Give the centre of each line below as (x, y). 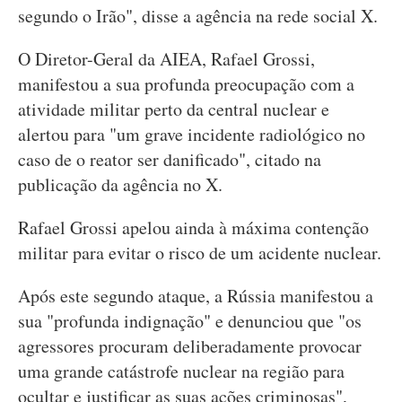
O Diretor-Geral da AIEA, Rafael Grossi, (166, 59)
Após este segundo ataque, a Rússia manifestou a (196, 296)
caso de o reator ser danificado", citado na (170, 159)
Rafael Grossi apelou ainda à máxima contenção (193, 227)
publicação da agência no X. (120, 184)
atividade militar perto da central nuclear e (174, 109)
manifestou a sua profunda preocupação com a (186, 84)
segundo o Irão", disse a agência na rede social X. (198, 16)
